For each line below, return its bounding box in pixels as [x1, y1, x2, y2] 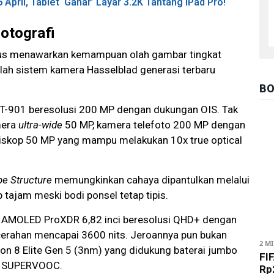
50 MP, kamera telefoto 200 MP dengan [62, 119, 245, 131]
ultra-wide [18, 119, 62, 131]
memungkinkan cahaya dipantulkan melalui [52, 174, 250, 187]
